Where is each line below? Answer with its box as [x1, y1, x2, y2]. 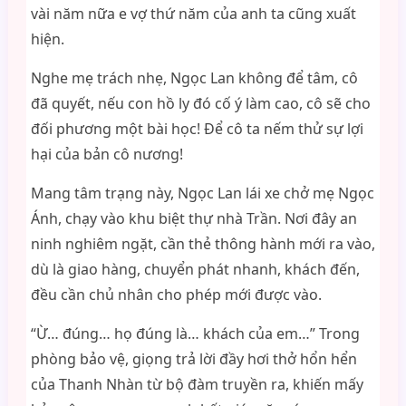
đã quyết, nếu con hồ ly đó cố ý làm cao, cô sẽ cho [30, 93, 371, 113]
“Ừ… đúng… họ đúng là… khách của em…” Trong [30, 324, 360, 343]
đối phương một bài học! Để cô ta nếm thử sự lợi [30, 119, 363, 139]
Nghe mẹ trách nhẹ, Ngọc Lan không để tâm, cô [30, 68, 358, 88]
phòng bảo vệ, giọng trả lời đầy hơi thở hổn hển [30, 349, 357, 369]
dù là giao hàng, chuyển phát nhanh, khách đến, [30, 259, 360, 279]
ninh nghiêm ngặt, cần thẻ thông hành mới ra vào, [30, 234, 375, 254]
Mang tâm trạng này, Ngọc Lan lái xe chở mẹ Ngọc [30, 183, 374, 203]
